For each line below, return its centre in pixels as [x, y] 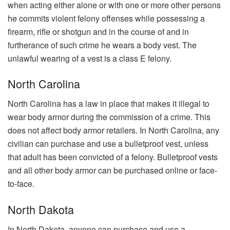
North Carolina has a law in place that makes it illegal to [109, 104]
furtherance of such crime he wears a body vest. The [102, 45]
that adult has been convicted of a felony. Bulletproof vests [113, 157]
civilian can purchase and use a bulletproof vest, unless [108, 144]
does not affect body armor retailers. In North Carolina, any [113, 130]
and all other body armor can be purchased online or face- [112, 170]
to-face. [21, 184]
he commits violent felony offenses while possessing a [106, 18]
